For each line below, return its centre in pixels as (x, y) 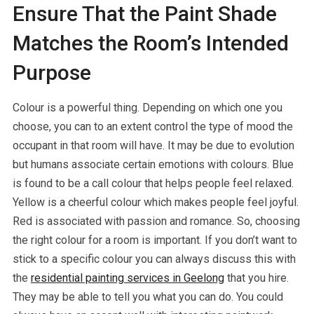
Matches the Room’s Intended (150, 43)
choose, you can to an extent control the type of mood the (152, 126)
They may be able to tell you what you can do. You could (148, 296)
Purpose (52, 72)
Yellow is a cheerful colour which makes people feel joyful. (155, 202)
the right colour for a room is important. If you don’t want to (155, 240)
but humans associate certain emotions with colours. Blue (153, 164)
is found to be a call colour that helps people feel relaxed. (153, 183)
